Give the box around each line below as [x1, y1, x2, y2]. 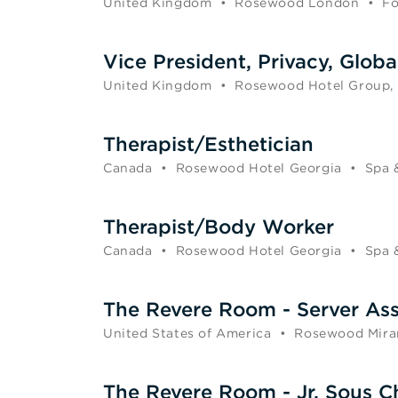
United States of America [103, 325, 272, 341]
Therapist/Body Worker [103, 214, 334, 239]
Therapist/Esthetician [103, 131, 314, 156]
